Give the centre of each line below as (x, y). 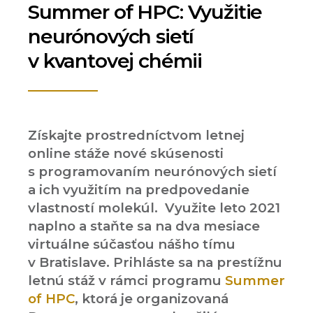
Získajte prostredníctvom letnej (136, 135)
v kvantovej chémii (115, 61)
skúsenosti (187, 153)
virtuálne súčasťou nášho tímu (132, 244)
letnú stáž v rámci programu (126, 281)
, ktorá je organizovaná (152, 299)
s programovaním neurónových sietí (152, 172)
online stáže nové (89, 153)
